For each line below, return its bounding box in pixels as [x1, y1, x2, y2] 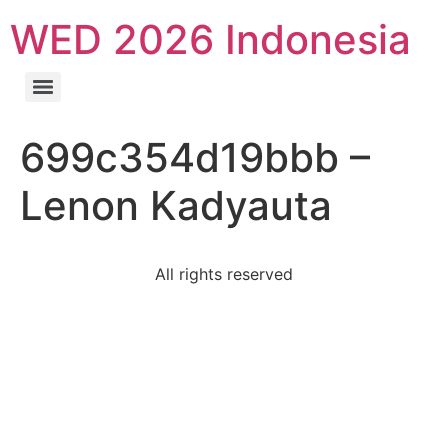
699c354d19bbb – [20, 133, 370, 182]
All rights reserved [155, 264, 293, 284]
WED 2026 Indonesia [10, 15, 411, 64]
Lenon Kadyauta [20, 181, 332, 230]
